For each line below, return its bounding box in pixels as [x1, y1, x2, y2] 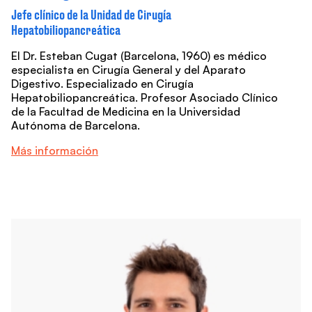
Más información [11, 143, 98, 158]
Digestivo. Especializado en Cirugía [11, 77, 194, 91]
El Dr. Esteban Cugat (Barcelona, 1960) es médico [11, 49, 267, 63]
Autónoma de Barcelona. [11, 118, 140, 133]
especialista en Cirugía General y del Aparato [11, 63, 246, 77]
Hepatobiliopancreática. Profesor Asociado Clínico [11, 91, 278, 105]
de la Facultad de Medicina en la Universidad [11, 104, 240, 119]
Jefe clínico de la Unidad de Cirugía [11, 7, 171, 23]
